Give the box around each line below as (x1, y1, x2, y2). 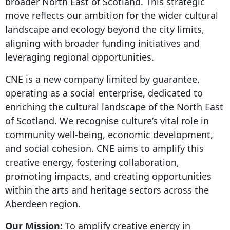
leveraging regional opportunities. (5, 51, 154, 64)
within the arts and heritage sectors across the (5, 184, 209, 197)
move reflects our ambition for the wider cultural (5, 9, 218, 22)
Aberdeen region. (5, 198, 81, 210)
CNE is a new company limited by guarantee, (5, 73, 200, 86)
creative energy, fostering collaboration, (5, 156, 179, 169)
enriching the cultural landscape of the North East (5, 101, 223, 113)
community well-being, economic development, (5, 128, 213, 141)
